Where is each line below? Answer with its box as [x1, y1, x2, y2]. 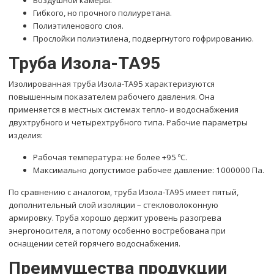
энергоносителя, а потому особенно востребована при [9, 224, 226, 236]
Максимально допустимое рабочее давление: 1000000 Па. [33, 164, 265, 176]
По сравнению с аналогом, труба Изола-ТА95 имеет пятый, [9, 186, 239, 198]
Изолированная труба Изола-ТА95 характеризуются [9, 78, 215, 89]
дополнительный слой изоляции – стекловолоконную [9, 199, 219, 210]
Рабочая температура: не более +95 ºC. [33, 151, 188, 163]
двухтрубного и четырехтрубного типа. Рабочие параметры [9, 116, 248, 128]
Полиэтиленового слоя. [33, 20, 124, 32]
